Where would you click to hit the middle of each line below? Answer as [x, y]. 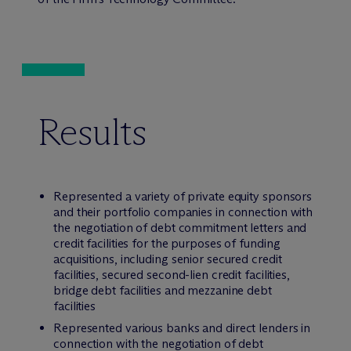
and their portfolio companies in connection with [183, 212]
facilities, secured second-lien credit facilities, [172, 275]
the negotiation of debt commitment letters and [180, 228]
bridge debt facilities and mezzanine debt [163, 290]
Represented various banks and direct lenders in [182, 328]
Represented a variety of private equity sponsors [183, 196]
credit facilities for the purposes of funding [167, 243]
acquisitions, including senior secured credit [168, 259]
